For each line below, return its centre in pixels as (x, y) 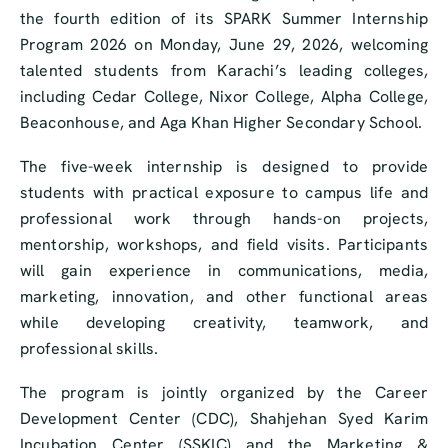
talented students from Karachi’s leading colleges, (224, 71)
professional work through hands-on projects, (224, 219)
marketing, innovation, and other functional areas (224, 297)
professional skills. (89, 349)
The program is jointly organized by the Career (224, 393)
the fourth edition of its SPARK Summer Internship (224, 19)
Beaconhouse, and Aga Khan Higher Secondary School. (221, 123)
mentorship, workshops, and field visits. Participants (224, 245)
